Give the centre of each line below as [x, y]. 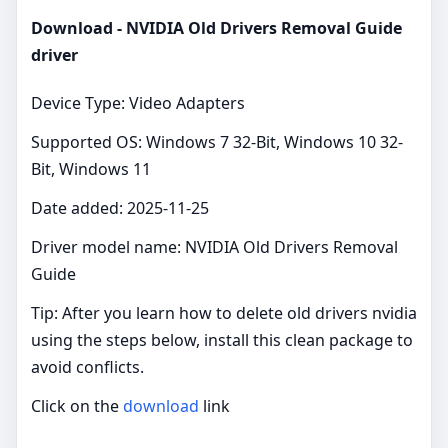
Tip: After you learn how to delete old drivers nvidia [224, 312]
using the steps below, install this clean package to [222, 339]
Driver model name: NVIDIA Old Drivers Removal [214, 246]
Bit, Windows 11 [91, 168]
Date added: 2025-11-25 [120, 207]
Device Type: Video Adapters [138, 102]
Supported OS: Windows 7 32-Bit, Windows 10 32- [217, 141]
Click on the [77, 405]
